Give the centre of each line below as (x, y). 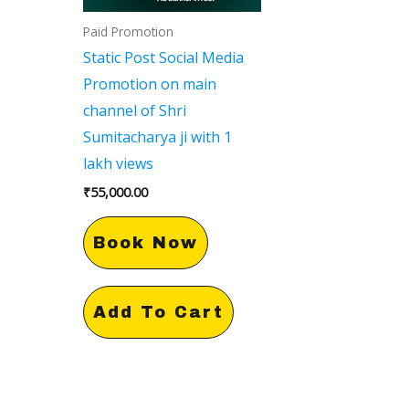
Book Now (145, 242)
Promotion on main (149, 84)
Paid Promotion (128, 31)
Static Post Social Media (163, 58)
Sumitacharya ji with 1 (157, 137)
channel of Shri (134, 111)
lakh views (118, 164)
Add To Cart (158, 312)
